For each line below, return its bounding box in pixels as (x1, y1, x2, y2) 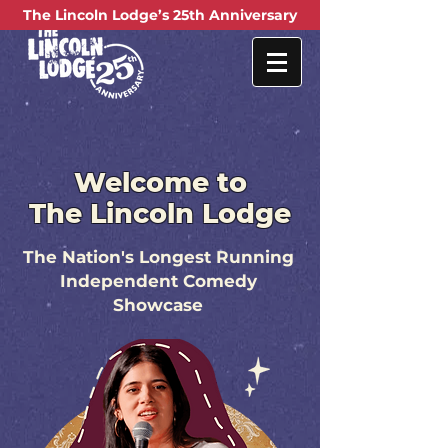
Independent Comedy (59, 271, 257, 291)
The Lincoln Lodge (29, 197, 291, 230)
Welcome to (73, 166, 247, 199)
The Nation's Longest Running (22, 247, 294, 267)
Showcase (113, 295, 203, 315)
